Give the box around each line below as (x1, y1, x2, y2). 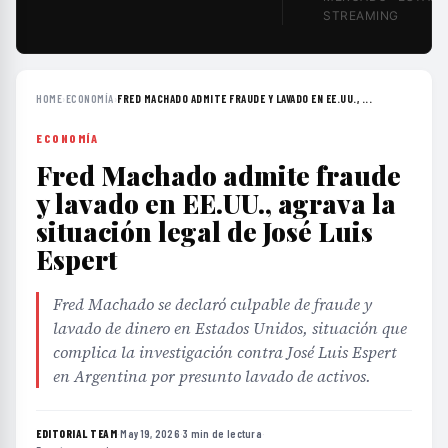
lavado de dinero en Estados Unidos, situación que (53, 317, 407, 339)
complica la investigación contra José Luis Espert (53, 341, 397, 363)
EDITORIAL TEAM (36, 427, 117, 440)
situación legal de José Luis (36, 214, 373, 249)
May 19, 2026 (120, 427, 180, 440)
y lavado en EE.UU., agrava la (36, 186, 396, 221)
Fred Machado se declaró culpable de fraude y (53, 293, 372, 315)
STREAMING (323, 8, 399, 23)
